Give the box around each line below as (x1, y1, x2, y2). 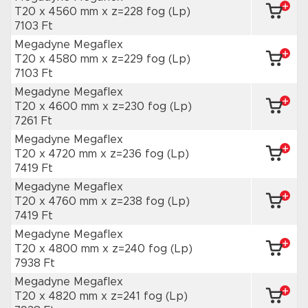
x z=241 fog (101, 291, 166, 302)
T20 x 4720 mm (14, 148, 100, 159)
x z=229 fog (102, 54, 168, 65)
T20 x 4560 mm (14, 6, 102, 17)
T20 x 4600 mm (14, 101, 102, 112)
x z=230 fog (102, 101, 170, 112)
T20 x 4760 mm (14, 196, 101, 207)
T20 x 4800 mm (14, 243, 102, 254)
